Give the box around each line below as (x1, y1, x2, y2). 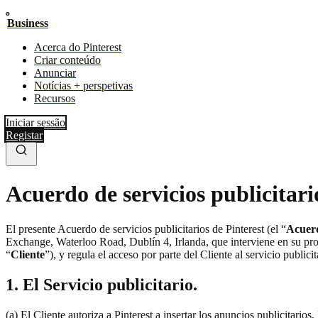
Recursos (34, 92, 75, 104)
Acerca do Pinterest (34, 41, 121, 53)
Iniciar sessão (6, 116, 65, 128)
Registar (6, 129, 43, 141)
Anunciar (34, 67, 76, 79)
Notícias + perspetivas (34, 79, 133, 92)
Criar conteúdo (34, 54, 101, 66)
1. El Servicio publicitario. (6, 275, 197, 294)
